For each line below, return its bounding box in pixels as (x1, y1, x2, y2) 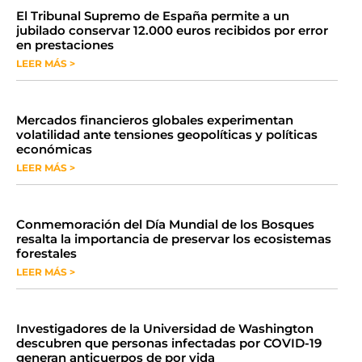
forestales (16, 246, 77, 261)
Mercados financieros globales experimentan (16, 112, 293, 128)
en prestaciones (16, 37, 114, 53)
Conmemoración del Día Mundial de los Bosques (16, 217, 314, 232)
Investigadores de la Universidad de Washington (16, 321, 314, 336)
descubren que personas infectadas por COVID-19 (16, 335, 322, 351)
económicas (16, 141, 92, 157)
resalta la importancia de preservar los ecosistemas (16, 231, 331, 246)
